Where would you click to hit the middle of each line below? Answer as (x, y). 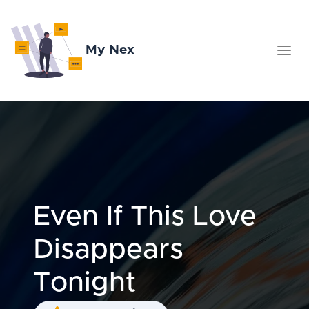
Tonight (84, 283)
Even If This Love (145, 217)
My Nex (108, 50)
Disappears (108, 250)
